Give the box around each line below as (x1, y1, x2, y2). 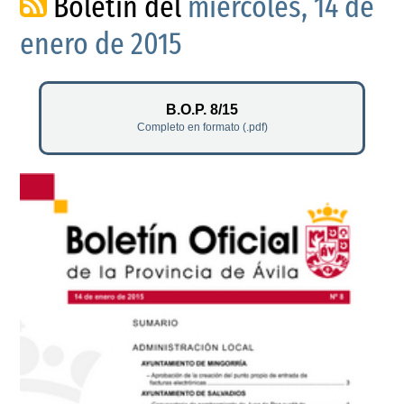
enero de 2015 (20, 25, 183, 63)
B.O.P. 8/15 (166, 101, 238, 117)
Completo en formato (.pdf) (136, 120, 268, 133)
